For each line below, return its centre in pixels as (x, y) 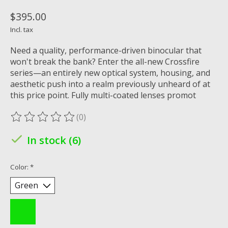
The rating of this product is (65, 122)
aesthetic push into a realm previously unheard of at (110, 84)
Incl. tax (22, 29)
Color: (20, 167)
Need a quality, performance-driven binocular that (106, 50)
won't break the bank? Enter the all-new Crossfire (105, 61)
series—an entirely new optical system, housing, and (110, 73)
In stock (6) (54, 140)
